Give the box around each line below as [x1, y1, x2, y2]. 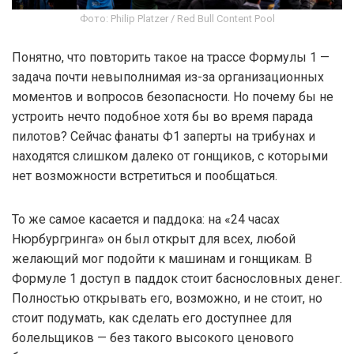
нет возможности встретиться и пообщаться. [12, 168, 277, 184]
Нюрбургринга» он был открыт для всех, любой [12, 232, 296, 247]
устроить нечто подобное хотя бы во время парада [12, 109, 313, 125]
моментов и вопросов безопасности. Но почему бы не [12, 89, 333, 105]
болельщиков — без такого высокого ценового [12, 330, 294, 346]
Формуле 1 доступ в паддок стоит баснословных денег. [12, 271, 342, 287]
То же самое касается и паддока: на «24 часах [12, 212, 280, 228]
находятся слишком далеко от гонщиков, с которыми [12, 149, 328, 164]
